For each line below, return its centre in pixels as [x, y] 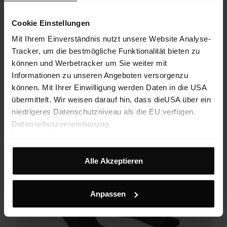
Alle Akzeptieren [113, 160]
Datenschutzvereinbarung [61, 124]
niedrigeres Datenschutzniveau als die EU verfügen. [104, 111]
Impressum [33, 136]
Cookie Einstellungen [51, 23]
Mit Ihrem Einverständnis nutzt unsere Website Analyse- [111, 39]
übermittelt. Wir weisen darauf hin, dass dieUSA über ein [111, 99]
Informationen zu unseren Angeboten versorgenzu [100, 75]
